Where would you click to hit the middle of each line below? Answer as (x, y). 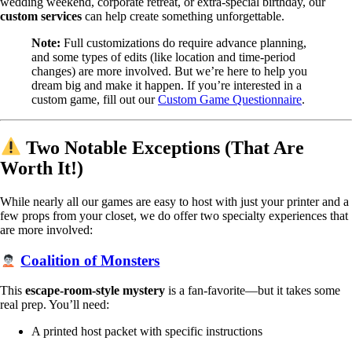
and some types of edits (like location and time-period (163, 57)
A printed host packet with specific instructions (147, 331)
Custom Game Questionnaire (230, 99)
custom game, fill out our (95, 99)
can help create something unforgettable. (183, 16)
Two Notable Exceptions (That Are (163, 147)
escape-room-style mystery (95, 290)
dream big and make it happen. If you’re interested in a (167, 85)
